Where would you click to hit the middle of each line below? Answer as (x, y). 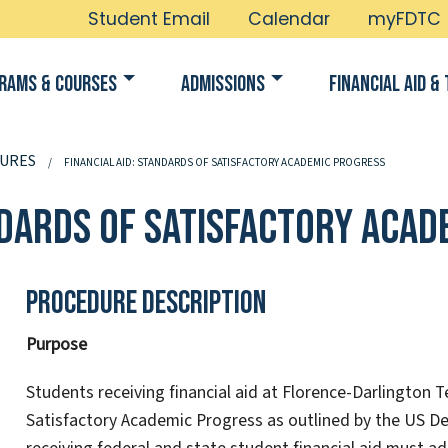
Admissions (223, 84)
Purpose (56, 345)
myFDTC (404, 19)
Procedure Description (145, 304)
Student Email (149, 19)
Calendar (289, 19)
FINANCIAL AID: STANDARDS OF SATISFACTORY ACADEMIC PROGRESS (224, 162)
